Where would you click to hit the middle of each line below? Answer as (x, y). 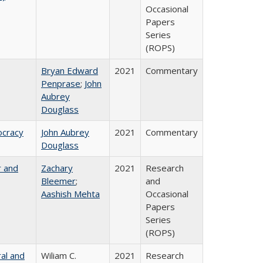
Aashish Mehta (70, 194)
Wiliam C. (59, 255)
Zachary (57, 168)
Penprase (61, 83)
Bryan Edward (70, 70)
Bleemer (58, 181)
